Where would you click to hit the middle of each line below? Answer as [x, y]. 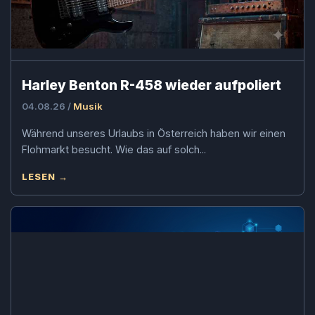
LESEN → [45, 176]
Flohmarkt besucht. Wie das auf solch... [114, 149]
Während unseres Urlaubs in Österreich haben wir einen [154, 133]
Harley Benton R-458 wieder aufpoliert [152, 85]
